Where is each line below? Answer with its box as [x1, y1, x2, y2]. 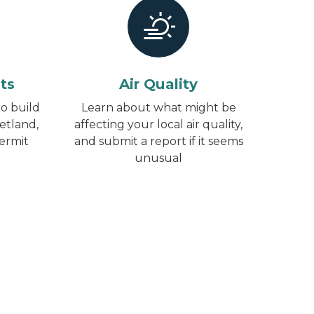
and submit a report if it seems [74, 135, 243, 148]
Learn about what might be [81, 101, 236, 114]
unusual [135, 151, 182, 165]
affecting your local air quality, [74, 118, 243, 131]
